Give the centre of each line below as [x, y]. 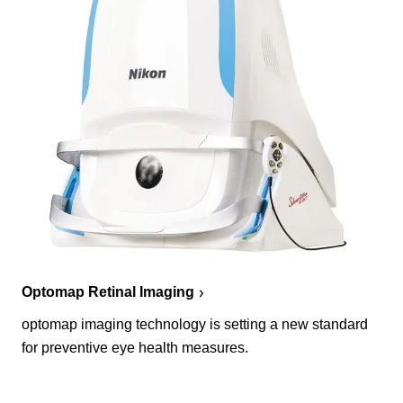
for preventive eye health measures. [135, 347]
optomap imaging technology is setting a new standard [195, 324]
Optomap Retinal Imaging [108, 291]
